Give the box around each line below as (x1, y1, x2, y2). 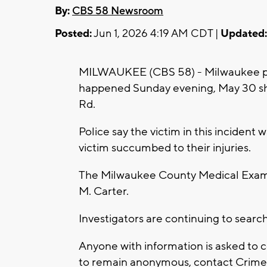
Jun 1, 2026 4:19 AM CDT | (92, 26, 221, 41)
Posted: (55, 26, 92, 41)
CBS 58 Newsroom (72, 4, 163, 18)
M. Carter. (79, 184, 129, 198)
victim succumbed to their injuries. (79, 140, 251, 155)
